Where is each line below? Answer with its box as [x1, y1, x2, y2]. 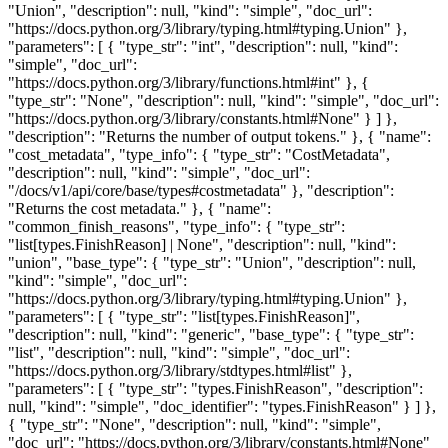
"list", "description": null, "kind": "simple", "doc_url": [8, 344, 350, 361]
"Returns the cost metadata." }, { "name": [8, 200, 271, 217]
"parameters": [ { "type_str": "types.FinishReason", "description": [8, 380, 423, 397]
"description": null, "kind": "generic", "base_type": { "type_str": [8, 326, 414, 343]
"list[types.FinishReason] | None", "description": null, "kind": [8, 236, 396, 253]
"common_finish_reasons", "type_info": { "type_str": [8, 218, 345, 235]
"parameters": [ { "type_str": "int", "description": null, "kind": [8, 38, 398, 55]
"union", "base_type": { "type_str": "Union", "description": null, [8, 254, 416, 271]
